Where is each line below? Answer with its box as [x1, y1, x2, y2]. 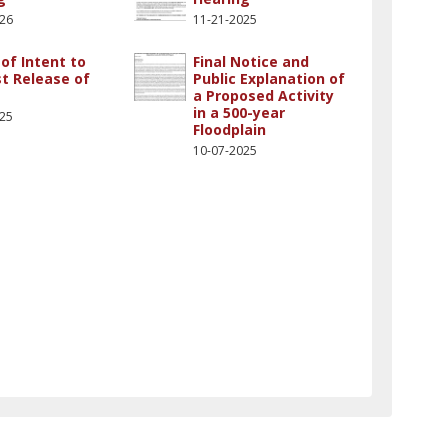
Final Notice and [193, 52, 310, 71]
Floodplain [193, 120, 267, 139]
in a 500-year [193, 103, 286, 122]
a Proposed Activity [193, 86, 335, 105]
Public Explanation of [193, 69, 346, 88]
